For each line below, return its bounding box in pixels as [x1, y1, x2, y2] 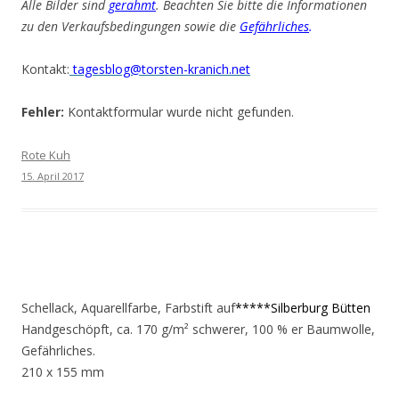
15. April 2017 [21, 169, 84, 183]
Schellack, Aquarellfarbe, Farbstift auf [21, 299, 235, 316]
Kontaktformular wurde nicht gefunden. [64, 103, 294, 120]
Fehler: [21, 103, 64, 120]
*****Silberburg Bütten [235, 299, 370, 316]
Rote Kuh [21, 147, 70, 163]
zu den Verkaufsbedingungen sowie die [21, 18, 240, 35]
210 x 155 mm [21, 363, 104, 380]
